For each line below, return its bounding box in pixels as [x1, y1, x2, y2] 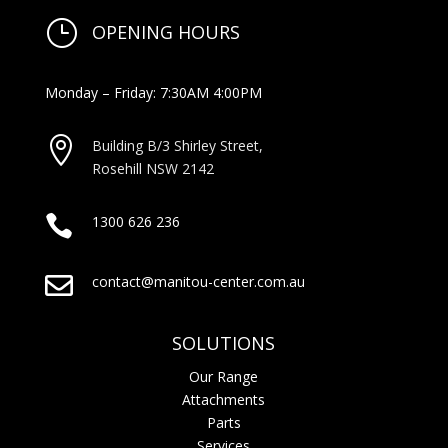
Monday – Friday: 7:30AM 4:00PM [44, 82, 262, 102]
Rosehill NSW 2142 [91, 158, 214, 178]
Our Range [189, 366, 259, 386]
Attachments [182, 389, 266, 409]
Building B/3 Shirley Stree [91, 135, 254, 155]
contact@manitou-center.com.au [91, 271, 305, 291]
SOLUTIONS [172, 330, 276, 355]
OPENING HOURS [91, 19, 240, 44]
